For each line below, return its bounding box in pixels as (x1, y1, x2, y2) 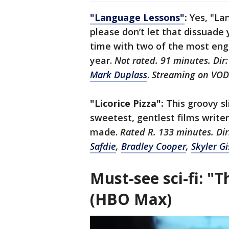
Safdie (90, 140, 116, 153)
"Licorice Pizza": (90, 97, 166, 110)
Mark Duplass (90, 68, 147, 81)
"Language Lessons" (90, 11, 185, 24)
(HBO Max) (90, 189, 172, 210)
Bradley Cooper (121, 140, 186, 153)
